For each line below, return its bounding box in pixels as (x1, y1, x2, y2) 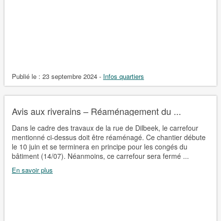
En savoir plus (11, 165, 53, 175)
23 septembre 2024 (42, 71, 97, 81)
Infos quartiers (103, 71, 144, 81)
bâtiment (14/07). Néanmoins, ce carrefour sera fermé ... (11, 150, 189, 161)
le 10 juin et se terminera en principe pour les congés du (11, 141, 187, 151)
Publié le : (11, 71, 42, 81)
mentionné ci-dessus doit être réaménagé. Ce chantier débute (11, 132, 206, 142)
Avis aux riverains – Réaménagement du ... (11, 104, 181, 117)
